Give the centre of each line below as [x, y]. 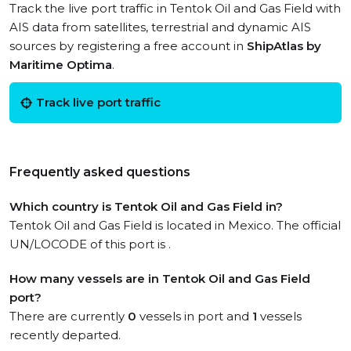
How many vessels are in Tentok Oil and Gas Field [160, 279]
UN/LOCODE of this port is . [90, 244]
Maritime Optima [61, 65]
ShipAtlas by [284, 46]
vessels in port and [194, 316]
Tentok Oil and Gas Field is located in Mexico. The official [175, 225]
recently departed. [65, 335]
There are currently [69, 316]
